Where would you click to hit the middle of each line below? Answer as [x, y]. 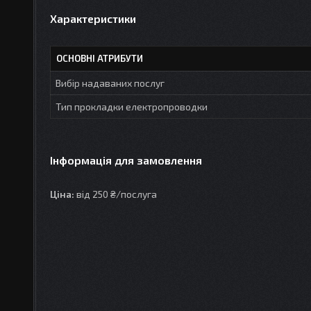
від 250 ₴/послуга [116, 194]
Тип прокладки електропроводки [132, 107]
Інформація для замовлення [126, 160]
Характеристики [93, 18]
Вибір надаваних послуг [110, 83]
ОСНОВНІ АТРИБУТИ [100, 58]
